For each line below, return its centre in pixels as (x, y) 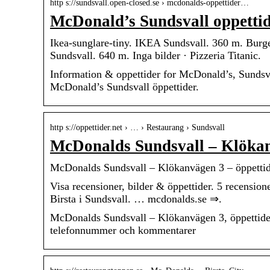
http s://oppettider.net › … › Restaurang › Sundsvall (137, 128)
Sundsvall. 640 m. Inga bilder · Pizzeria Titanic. (155, 56)
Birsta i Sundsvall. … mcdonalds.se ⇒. (136, 199)
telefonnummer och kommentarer (123, 231)
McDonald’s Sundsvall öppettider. (124, 87)
